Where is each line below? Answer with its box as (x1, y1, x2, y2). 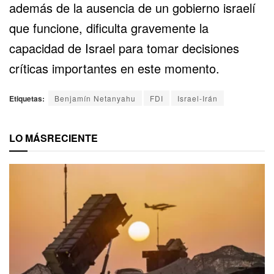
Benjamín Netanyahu (54, 92, 136, 103)
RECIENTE (47, 130, 98, 145)
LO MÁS (9, 130, 47, 145)
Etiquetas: (9, 92, 45, 104)
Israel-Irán (177, 92, 218, 103)
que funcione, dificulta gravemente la (9, 18, 209, 37)
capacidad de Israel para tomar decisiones (9, 39, 239, 57)
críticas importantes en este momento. (9, 59, 220, 77)
